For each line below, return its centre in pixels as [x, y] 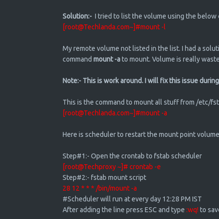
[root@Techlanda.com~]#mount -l [115, 27]
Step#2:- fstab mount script [104, 177]
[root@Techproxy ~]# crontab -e [111, 167]
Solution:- [77, 16]
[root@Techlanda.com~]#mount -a [115, 113]
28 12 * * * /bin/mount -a [99, 188]
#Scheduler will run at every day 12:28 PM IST [132, 199]
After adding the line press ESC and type [124, 210]
